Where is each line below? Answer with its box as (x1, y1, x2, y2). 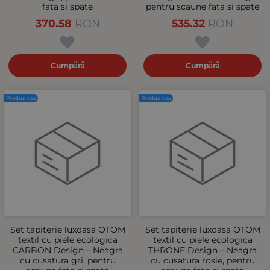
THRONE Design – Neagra (148, 244, 257, 256)
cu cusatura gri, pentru (19, 254, 116, 266)
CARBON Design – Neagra (12, 244, 123, 256)
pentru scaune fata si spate (146, 1, 259, 12)
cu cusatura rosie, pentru (150, 254, 255, 266)
